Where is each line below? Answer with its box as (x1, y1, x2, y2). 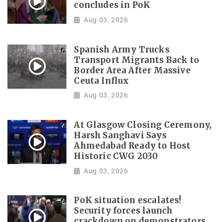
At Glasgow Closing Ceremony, (74, 119, 212, 130)
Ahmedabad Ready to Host (74, 140, 191, 151)
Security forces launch (74, 206, 173, 217)
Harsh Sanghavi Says (74, 130, 166, 141)
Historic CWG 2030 (74, 151, 158, 162)
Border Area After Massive (74, 65, 191, 76)
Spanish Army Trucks (74, 44, 169, 55)
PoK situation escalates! (74, 195, 182, 206)
